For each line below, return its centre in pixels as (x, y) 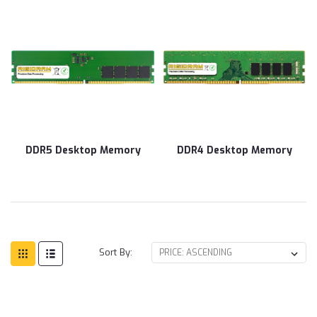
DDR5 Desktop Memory (83, 150)
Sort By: (116, 252)
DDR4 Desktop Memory (234, 150)
